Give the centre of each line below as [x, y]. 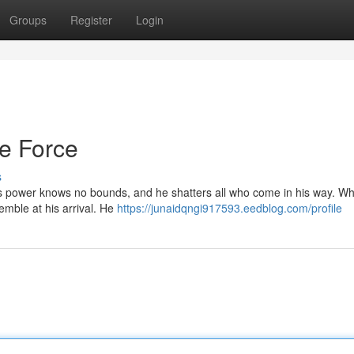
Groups [28, 20]
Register [91, 20]
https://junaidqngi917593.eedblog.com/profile [230, 208]
